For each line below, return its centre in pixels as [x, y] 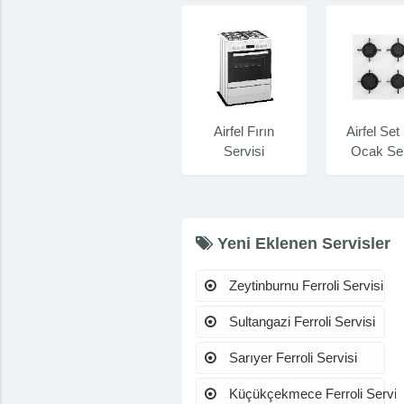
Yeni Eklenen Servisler [301, 243]
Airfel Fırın [244, 131]
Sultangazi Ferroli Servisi [300, 321]
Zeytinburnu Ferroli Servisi [304, 285]
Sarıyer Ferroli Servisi [291, 358]
